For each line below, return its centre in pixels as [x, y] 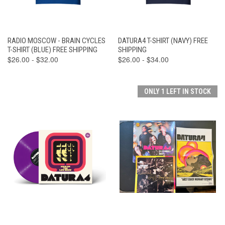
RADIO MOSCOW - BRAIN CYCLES [57, 40]
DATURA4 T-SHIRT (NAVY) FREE [163, 40]
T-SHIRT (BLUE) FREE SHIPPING [52, 49]
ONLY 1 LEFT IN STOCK [178, 91]
